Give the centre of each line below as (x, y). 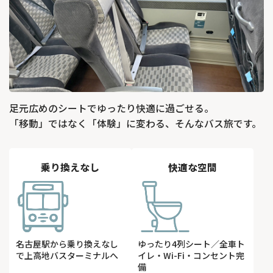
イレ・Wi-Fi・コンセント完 (191, 256)
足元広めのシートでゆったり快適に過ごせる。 (112, 108)
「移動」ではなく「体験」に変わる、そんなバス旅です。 (135, 124)
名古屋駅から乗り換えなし (67, 244)
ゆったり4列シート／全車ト (192, 244)
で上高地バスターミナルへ (67, 256)
